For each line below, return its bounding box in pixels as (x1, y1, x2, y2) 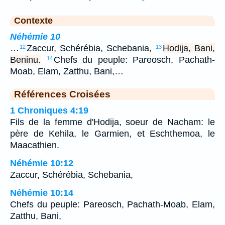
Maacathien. (10, 140, 59, 150)
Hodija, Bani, (163, 43, 215, 53)
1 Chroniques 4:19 (10, 105, 88, 116)
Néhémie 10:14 (10, 188, 73, 198)
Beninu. (10, 55, 41, 65)
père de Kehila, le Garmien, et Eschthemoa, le (10, 129, 215, 139)
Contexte (14, 16, 53, 26)
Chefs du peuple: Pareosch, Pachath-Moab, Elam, (10, 199, 215, 209)
